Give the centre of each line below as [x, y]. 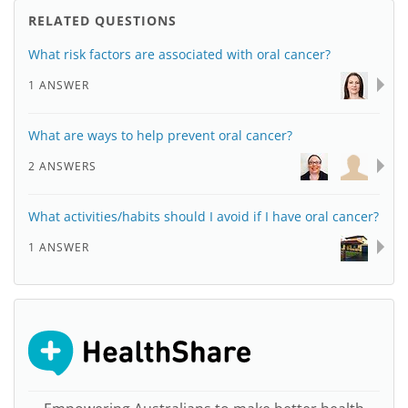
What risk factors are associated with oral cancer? [179, 54]
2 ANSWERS [62, 166]
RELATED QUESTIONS [102, 20]
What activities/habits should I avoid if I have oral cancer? [204, 216]
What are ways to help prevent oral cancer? [160, 135]
